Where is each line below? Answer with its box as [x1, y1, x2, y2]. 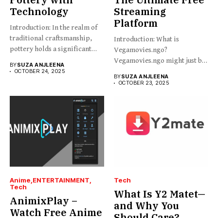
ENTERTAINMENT [33, 176, 90, 184]
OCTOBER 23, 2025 [119, 79, 169, 86]
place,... [10, 55, 33, 64]
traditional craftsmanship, [10, 34, 92, 42]
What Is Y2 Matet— [114, 187, 205, 200]
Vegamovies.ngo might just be [114, 56, 205, 65]
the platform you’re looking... [114, 67, 204, 75]
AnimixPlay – [10, 194, 77, 207]
